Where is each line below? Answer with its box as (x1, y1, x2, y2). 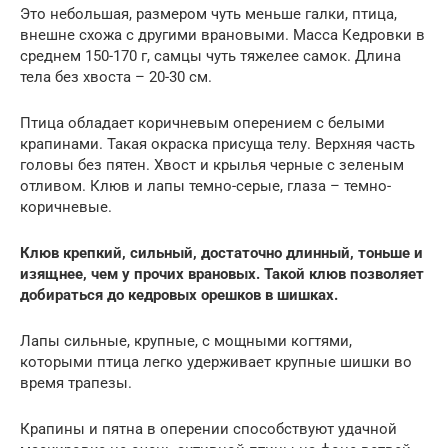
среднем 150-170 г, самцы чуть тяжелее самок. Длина (20, 46, 401, 65)
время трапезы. (20, 373, 132, 392)
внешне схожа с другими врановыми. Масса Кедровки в (20, 25, 425, 44)
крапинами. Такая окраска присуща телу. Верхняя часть (20, 134, 415, 153)
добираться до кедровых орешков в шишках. (20, 285, 338, 304)
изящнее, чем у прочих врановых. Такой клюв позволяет (20, 264, 424, 283)
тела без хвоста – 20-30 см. (20, 67, 212, 86)
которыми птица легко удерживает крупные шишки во (20, 352, 412, 371)
